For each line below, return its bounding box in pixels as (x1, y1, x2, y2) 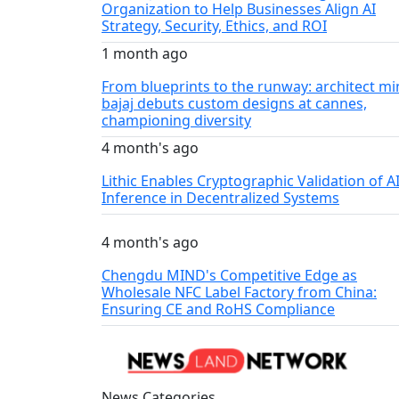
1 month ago (102, 43, 188, 63)
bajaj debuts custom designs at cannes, (102, 93, 367, 113)
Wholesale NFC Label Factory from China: (102, 281, 377, 302)
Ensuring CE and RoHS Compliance (102, 298, 335, 319)
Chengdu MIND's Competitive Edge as (102, 265, 357, 285)
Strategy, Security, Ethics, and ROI (102, 15, 327, 36)
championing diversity (102, 110, 251, 130)
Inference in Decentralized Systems (102, 187, 339, 208)
